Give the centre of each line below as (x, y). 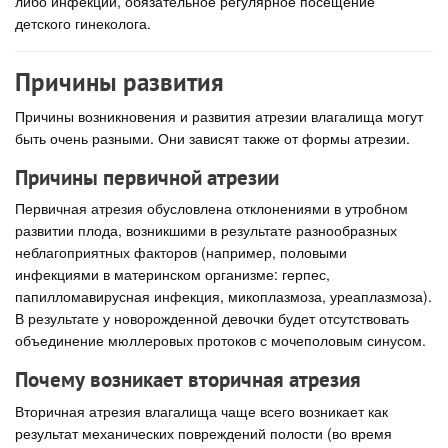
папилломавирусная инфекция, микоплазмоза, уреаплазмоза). (223, 296)
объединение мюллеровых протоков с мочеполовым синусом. (220, 340)
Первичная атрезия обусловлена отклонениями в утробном (211, 208)
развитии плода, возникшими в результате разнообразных (206, 230)
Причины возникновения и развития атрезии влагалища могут (219, 115)
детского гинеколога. (83, 23)
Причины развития (119, 82)
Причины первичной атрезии (147, 177)
